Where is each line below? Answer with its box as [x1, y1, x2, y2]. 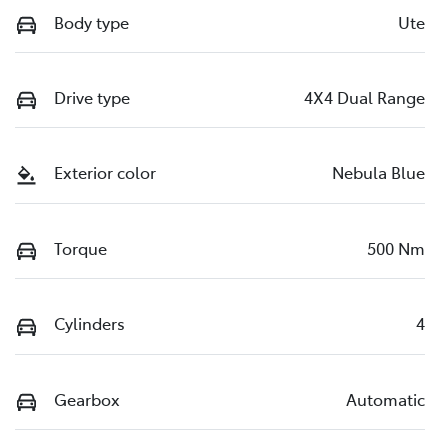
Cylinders [54, 312, 125, 335]
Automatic [346, 387, 425, 410]
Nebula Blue [332, 161, 425, 184]
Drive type [54, 86, 130, 108]
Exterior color [54, 161, 156, 184]
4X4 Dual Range [304, 86, 425, 108]
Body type [54, 10, 129, 33]
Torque [54, 236, 107, 259]
